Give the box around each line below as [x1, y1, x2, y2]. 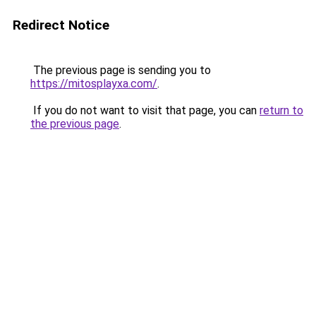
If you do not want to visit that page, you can [30, 104, 260, 117]
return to [260, 104, 303, 117]
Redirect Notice [13, 17, 109, 33]
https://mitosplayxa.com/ [30, 77, 157, 90]
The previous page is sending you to [30, 63, 211, 77]
